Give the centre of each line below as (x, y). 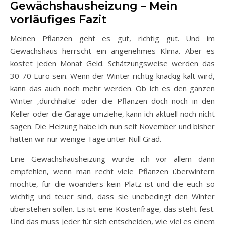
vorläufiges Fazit (58, 19)
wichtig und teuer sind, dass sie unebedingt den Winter (113, 196)
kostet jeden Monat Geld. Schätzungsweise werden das (113, 63)
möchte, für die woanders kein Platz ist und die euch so (113, 184)
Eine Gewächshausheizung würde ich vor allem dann (113, 158)
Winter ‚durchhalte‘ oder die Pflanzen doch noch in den (113, 101)
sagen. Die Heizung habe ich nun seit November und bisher (113, 126)
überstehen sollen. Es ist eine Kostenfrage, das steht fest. (113, 209)
